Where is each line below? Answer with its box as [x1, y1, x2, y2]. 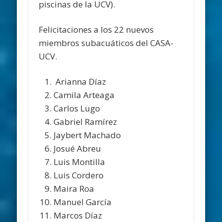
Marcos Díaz [54, 209, 103, 221]
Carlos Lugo [54, 102, 101, 114]
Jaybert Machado [54, 129, 121, 141]
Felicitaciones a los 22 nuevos [39, 23, 154, 35]
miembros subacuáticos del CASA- [39, 37, 174, 49]
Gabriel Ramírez [54, 115, 117, 127]
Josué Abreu [54, 142, 102, 154]
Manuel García [54, 196, 112, 208]
